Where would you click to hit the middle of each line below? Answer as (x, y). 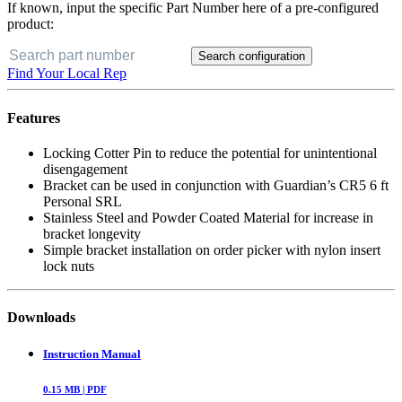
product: (31, 24)
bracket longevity (92, 233)
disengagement (85, 169)
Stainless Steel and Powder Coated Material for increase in (208, 217)
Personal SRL (83, 201)
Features (34, 118)
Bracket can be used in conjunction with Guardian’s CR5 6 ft (216, 185)
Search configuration (252, 57)
